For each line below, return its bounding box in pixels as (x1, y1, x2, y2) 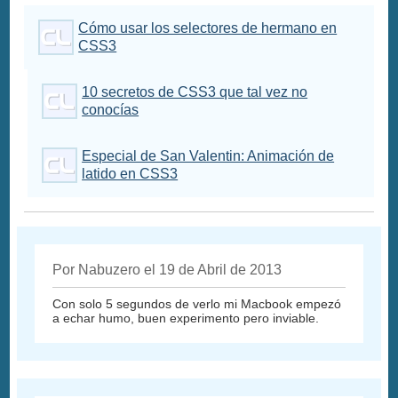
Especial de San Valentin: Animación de (82, 148, 335, 164)
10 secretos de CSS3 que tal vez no (82, 84, 308, 100)
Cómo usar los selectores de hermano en (78, 20, 338, 36)
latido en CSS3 (82, 166, 179, 182)
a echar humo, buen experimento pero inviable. (52, 311, 320, 326)
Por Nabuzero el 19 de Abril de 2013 (52, 262, 283, 278)
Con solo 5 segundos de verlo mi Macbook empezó (52, 297, 342, 312)
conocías (82, 102, 139, 118)
